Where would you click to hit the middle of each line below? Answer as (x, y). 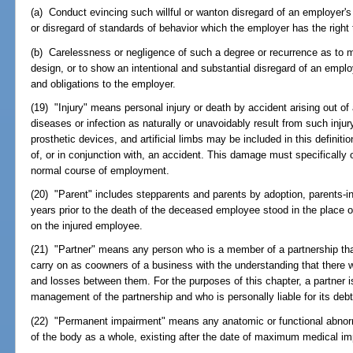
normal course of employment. (100, 170)
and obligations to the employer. (104, 84)
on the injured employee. (87, 226)
